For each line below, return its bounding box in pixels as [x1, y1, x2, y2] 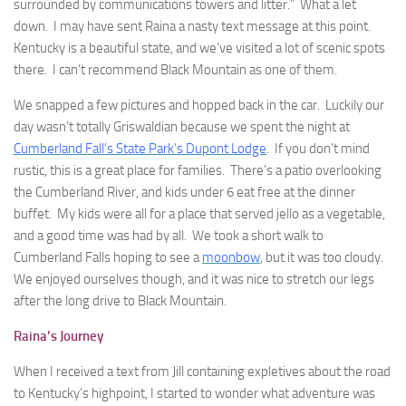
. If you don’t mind [266, 140, 370, 157]
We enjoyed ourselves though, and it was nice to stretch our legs [14, 271, 374, 287]
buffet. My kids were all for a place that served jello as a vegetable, [14, 206, 385, 222]
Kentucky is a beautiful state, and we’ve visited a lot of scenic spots [14, 40, 385, 56]
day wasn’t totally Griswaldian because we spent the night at [14, 119, 350, 135]
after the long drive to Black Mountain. [14, 293, 227, 309]
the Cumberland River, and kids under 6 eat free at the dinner [14, 184, 355, 200]
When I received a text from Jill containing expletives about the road [14, 363, 391, 380]
